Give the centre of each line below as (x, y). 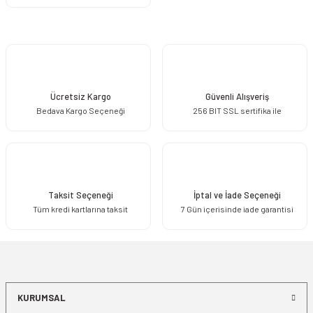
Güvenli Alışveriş (237, 96)
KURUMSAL (42, 298)
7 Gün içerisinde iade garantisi (237, 209)
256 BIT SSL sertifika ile (237, 110)
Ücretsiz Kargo (80, 96)
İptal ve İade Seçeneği (237, 195)
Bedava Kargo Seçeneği (80, 110)
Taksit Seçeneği (80, 195)
